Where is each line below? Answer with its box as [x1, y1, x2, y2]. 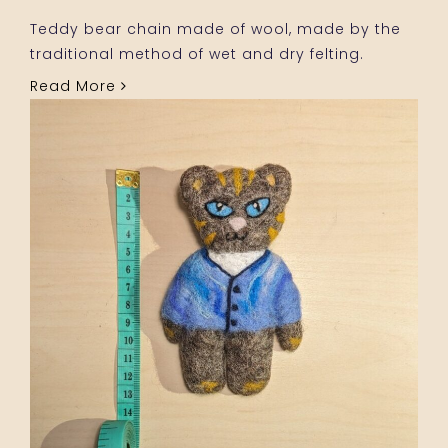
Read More [30, 75, 121, 96]
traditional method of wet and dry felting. [30, 43, 364, 64]
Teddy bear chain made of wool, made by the [30, 18, 401, 39]
